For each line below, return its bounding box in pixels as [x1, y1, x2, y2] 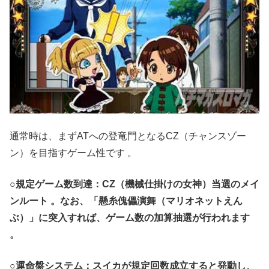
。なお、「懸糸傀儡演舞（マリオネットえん [50, 196, 243, 207]
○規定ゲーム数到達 [10, 179, 92, 190]
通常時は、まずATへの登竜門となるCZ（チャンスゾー [10, 131, 246, 142]
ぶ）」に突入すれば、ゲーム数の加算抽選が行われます [10, 213, 250, 223]
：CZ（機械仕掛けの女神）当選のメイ [92, 179, 259, 190]
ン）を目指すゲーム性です [10, 148, 127, 159]
